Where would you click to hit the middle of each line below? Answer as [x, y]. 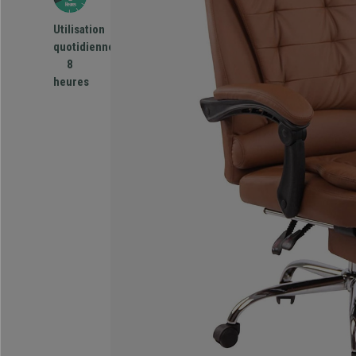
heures [71, 82]
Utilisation [79, 30]
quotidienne [84, 47]
